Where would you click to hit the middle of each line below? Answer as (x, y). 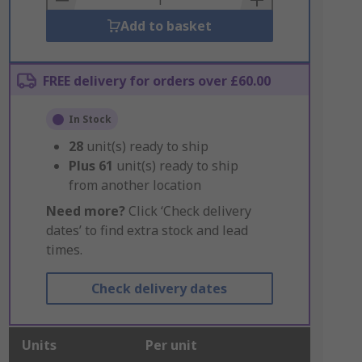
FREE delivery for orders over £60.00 (156, 81)
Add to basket (166, 26)
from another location (135, 185)
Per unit (171, 345)
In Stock (90, 119)
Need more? (85, 211)
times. (64, 250)
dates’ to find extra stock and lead (147, 230)
